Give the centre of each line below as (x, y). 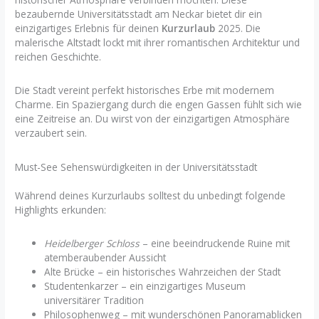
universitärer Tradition (94, 300)
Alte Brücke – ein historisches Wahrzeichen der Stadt (163, 271)
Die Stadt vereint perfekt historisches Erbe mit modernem (145, 90)
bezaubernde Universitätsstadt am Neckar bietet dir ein (139, 14)
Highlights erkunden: (61, 209)
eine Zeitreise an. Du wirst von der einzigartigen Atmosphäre (153, 119)
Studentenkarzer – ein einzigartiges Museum (145, 286)
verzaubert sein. (51, 133)
